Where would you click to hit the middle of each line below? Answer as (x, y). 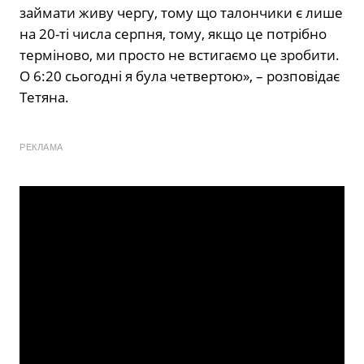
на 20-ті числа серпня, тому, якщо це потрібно (173, 34)
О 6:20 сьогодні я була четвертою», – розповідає (180, 76)
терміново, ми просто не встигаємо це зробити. (180, 55)
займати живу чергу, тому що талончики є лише (181, 13)
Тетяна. (44, 97)
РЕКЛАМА (41, 147)
